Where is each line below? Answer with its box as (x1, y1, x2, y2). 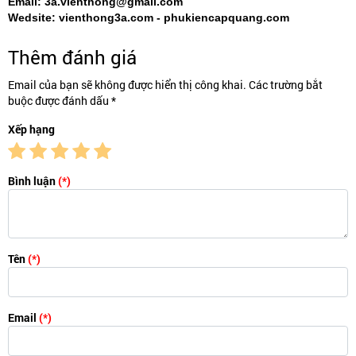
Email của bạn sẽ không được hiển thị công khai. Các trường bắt (8, 77, 323, 92)
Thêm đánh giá (8, 44, 137, 70)
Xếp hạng (8, 122, 55, 137)
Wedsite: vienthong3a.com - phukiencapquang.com (8, 11, 289, 24)
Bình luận (8, 173, 58, 188)
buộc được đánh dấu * (8, 93, 116, 108)
